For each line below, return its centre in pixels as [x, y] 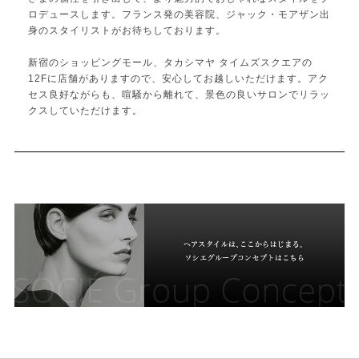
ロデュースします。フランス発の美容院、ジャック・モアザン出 [179, 15]
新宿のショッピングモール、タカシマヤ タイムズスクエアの [171, 63]
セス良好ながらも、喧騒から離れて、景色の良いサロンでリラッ [179, 95]
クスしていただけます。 [86, 111]
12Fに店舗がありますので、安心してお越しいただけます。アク [179, 79]
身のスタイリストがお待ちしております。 [127, 31]
